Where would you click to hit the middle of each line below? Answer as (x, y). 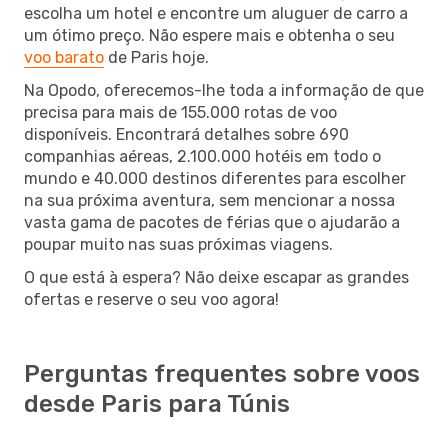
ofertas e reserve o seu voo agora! (151, 299)
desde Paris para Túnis (157, 403)
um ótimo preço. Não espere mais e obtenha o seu (209, 35)
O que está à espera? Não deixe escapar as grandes (216, 277)
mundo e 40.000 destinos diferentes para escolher (215, 178)
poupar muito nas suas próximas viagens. (178, 244)
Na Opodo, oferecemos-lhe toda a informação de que (224, 90)
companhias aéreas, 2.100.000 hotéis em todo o (202, 156)
